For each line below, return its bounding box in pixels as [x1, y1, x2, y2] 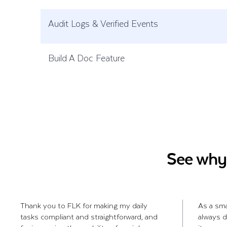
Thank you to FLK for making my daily [20, 199, 147, 211]
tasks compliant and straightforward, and [20, 210, 158, 222]
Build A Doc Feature [48, 51, 125, 65]
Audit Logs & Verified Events [48, 16, 158, 30]
